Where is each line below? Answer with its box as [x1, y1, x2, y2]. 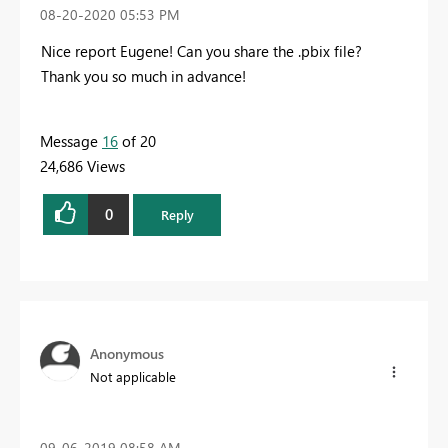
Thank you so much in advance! [41, 65, 246, 86]
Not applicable [90, 367, 176, 385]
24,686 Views [40, 155, 125, 176]
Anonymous [90, 343, 164, 363]
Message [40, 130, 102, 151]
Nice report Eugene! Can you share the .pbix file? [41, 40, 362, 61]
